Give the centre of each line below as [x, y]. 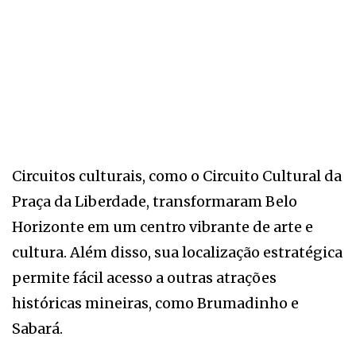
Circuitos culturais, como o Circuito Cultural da [177, 176]
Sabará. [37, 328]
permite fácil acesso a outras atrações [144, 277]
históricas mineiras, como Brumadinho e [155, 303]
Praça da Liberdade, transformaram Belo [155, 201]
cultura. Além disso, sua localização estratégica [177, 252]
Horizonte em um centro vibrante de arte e [163, 226]
